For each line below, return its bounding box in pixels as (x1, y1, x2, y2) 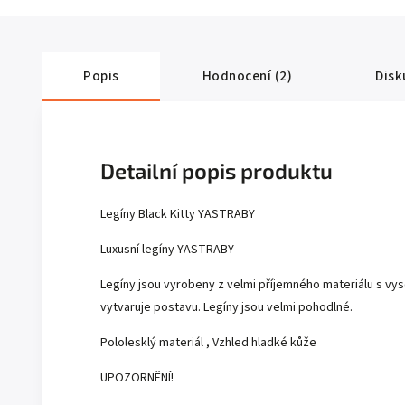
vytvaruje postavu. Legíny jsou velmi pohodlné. (100, 297, 353, 316)
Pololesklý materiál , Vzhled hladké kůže (100, 333, 316, 352)
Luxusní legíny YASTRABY (100, 240, 234, 259)
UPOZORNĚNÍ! (100, 368, 174, 387)
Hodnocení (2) (202, 66, 292, 86)
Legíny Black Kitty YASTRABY (100, 204, 255, 223)
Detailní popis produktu (100, 157, 333, 184)
